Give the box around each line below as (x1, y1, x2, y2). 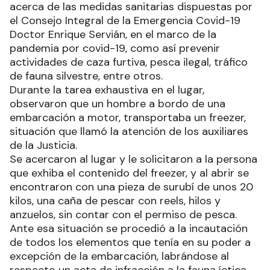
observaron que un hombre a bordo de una (10, 96, 225, 111)
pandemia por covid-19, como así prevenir (10, 40, 220, 55)
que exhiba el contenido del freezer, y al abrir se (10, 165, 249, 180)
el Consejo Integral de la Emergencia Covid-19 (10, 13, 240, 28)
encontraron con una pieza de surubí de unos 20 (10, 179, 253, 194)
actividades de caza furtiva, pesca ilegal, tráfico (10, 54, 248, 69)
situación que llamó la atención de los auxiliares (10, 124, 248, 139)
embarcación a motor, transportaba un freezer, (10, 110, 246, 125)
